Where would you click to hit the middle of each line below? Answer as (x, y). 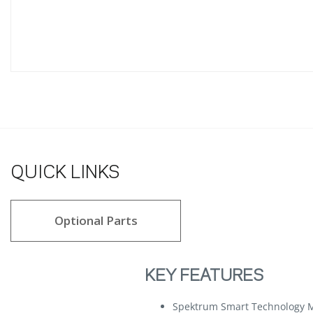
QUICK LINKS (65, 174)
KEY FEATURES (204, 276)
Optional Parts (96, 221)
